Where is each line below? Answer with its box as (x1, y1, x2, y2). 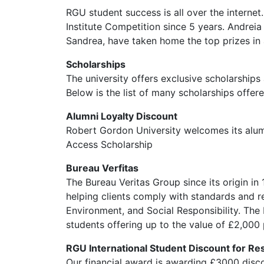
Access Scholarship (66, 138, 153, 150)
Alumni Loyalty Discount (66, 110, 177, 122)
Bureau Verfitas (66, 162, 138, 174)
